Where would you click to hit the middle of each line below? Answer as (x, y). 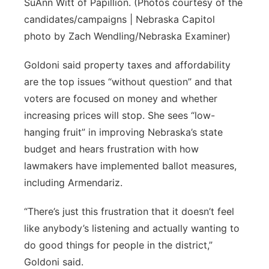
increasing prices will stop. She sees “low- (119, 115)
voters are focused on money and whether (121, 98)
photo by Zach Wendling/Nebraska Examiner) (127, 36)
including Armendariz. (73, 183)
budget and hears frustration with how (111, 149)
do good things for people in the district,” (118, 245)
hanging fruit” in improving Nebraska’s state (123, 132)
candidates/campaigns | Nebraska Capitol (119, 19)
